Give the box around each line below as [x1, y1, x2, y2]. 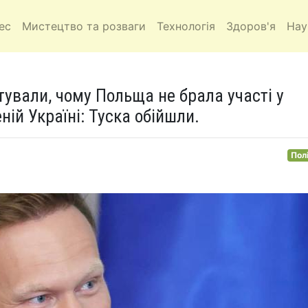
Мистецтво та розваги [22, 19, 146, 33]
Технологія [157, 19, 215, 33]
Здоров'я [226, 19, 276, 33]
